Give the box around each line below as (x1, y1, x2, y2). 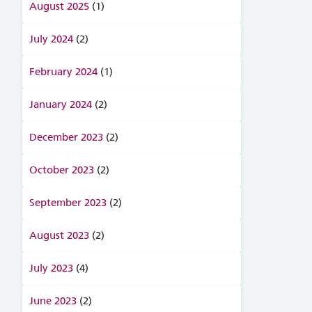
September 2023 (29, 196, 107, 209)
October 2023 (29, 164, 94, 176)
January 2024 (29, 98, 92, 111)
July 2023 (29, 262, 73, 274)
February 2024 (29, 65, 97, 78)
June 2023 (29, 295, 77, 307)
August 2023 (29, 229, 89, 242)
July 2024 (29, 33, 73, 45)
